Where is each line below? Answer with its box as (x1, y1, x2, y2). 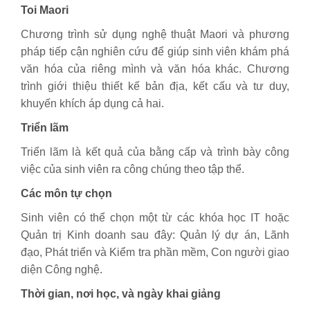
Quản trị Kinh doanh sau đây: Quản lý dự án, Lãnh (21, 229, 289, 241)
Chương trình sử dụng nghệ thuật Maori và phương (21, 28, 289, 40)
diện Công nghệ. (21, 264, 102, 275)
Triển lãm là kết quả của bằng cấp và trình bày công (21, 146, 289, 158)
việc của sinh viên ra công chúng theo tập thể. (21, 163, 244, 175)
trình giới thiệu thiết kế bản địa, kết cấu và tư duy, (21, 80, 289, 92)
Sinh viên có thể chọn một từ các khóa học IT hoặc (21, 212, 289, 224)
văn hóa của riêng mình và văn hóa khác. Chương (21, 63, 289, 75)
